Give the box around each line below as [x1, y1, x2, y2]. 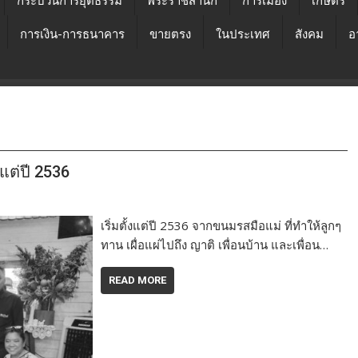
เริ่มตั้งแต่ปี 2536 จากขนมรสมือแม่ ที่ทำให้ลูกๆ [101, 217, 342, 233]
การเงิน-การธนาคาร [20, 27, 125, 42]
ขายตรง [149, 27, 191, 42]
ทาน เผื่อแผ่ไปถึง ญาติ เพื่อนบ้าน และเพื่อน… [101, 237, 329, 253]
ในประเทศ [216, 27, 270, 42]
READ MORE [109, 274, 167, 286]
